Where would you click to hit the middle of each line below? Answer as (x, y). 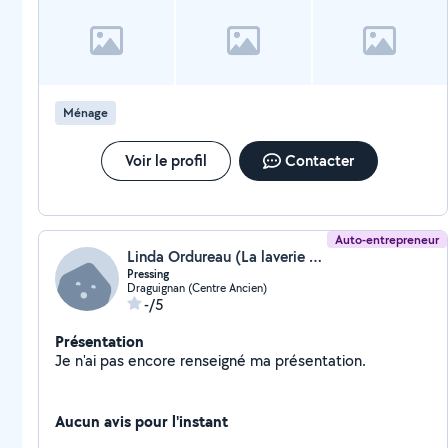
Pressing (148, 274)
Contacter (319, 160)
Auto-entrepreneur (387, 239)
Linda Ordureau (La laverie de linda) (315, 256)
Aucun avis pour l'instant (141, 421)
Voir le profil (165, 160)
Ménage (85, 112)
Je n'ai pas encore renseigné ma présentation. (320, 360)
